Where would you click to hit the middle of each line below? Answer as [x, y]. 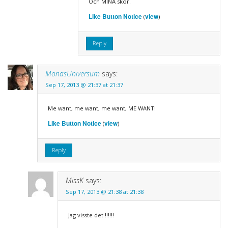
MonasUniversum [72, 73]
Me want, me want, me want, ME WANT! [102, 108]
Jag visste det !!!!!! [91, 215]
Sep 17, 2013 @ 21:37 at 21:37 [84, 84]
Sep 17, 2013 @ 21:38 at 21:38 [104, 191]
